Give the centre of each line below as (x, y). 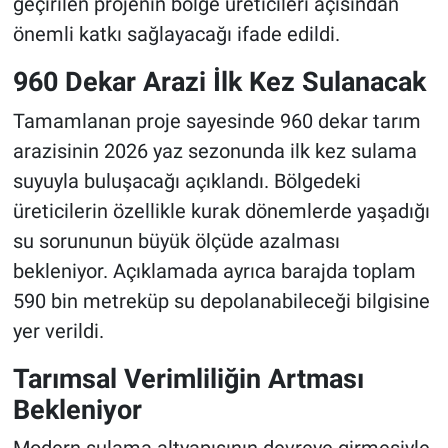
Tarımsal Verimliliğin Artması (188, 378)
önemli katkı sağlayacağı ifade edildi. (176, 34)
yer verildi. (58, 330)
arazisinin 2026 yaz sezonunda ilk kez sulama (214, 150)
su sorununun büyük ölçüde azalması (176, 240)
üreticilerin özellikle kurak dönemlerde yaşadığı (221, 210)
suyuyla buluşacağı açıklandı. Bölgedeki (186, 180)
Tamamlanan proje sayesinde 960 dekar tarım (216, 120)
